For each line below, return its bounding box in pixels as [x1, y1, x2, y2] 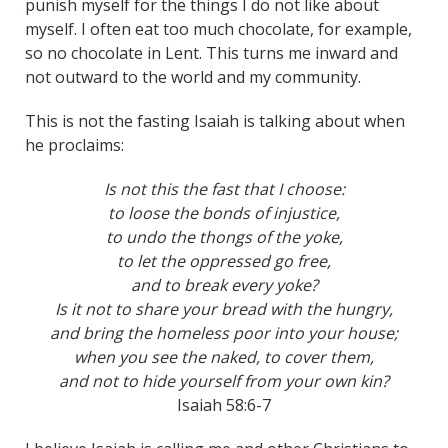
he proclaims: [25, 134, 124, 157]
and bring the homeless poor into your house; [50, 322, 398, 345]
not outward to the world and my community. [25, 66, 361, 89]
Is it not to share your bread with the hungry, [55, 298, 393, 321]
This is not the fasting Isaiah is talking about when [25, 110, 405, 133]
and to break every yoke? [130, 274, 318, 297]
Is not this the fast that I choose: [103, 178, 345, 201]
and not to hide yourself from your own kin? [59, 370, 389, 393]
